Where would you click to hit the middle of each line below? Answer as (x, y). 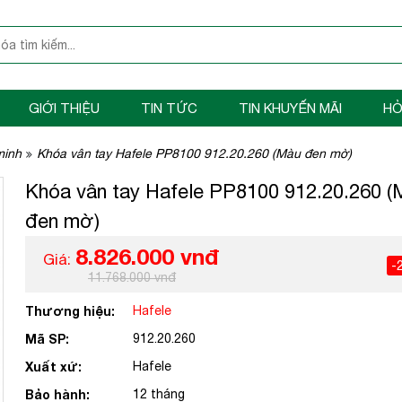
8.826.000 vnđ (147, 256)
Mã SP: (47, 339)
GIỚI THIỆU (64, 108)
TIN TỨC (169, 108)
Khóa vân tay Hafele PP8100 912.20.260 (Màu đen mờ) (194, 153)
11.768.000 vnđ (132, 277)
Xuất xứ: (53, 367)
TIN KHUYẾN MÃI (290, 108)
